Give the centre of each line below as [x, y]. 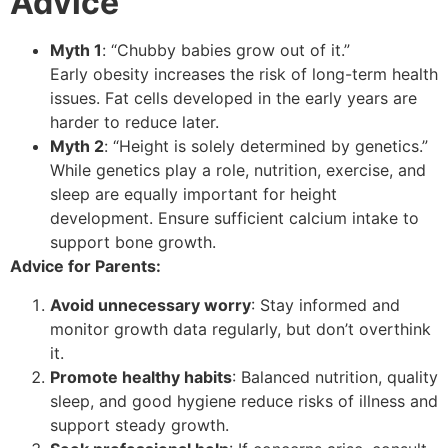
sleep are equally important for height [193, 194]
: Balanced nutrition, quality [335, 376]
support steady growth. [139, 424]
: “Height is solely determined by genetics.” [266, 146]
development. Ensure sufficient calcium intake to [234, 218]
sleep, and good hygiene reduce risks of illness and [244, 400]
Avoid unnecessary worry [150, 304]
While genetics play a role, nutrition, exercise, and [238, 170]
